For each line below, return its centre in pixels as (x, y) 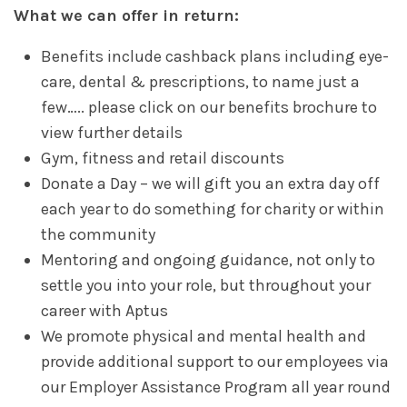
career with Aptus (104, 311)
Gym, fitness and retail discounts (163, 159)
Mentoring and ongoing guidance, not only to (208, 260)
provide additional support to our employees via (215, 362)
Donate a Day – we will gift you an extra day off (210, 184)
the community (98, 235)
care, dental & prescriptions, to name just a (200, 82)
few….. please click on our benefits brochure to (209, 108)
